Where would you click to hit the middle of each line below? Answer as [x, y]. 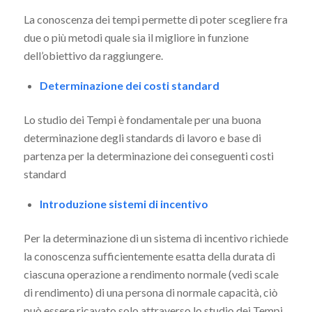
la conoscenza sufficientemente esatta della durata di [149, 256]
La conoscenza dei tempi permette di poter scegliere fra [155, 19]
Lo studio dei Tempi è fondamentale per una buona [142, 120]
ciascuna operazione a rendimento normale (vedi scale [151, 274]
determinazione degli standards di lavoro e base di [142, 138]
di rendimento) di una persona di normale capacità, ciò [150, 292]
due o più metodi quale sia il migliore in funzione [136, 38]
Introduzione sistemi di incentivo [124, 203]
